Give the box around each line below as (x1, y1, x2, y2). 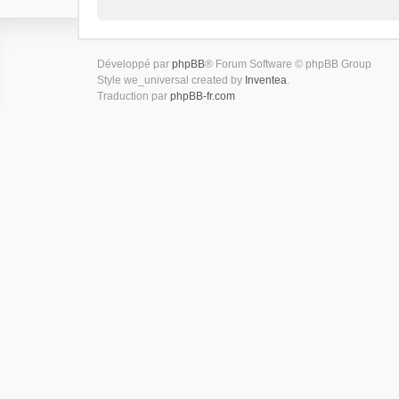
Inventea (245, 74, 287, 86)
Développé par (97, 58, 172, 70)
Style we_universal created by (97, 74, 245, 86)
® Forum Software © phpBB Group (205, 58, 371, 70)
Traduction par (97, 90, 170, 102)
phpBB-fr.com (170, 90, 235, 102)
